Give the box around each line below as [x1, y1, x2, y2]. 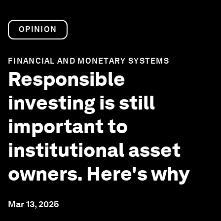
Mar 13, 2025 [8, 199, 59, 209]
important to [8, 114, 128, 138]
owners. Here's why [8, 162, 189, 185]
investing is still [8, 91, 155, 114]
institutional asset [8, 138, 181, 162]
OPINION [19, 25, 57, 34]
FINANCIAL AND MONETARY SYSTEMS [8, 56, 169, 66]
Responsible [8, 67, 125, 91]
